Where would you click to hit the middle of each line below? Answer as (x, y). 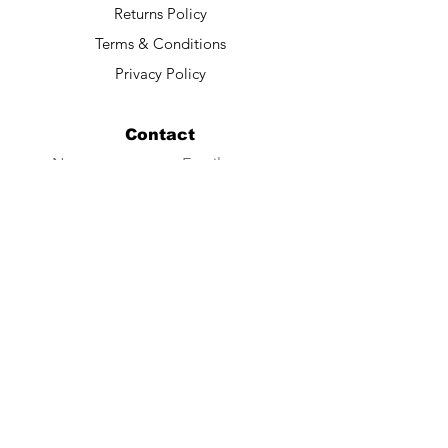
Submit (160, 338)
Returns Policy (160, 14)
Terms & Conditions (160, 44)
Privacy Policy (160, 74)
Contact (160, 135)
